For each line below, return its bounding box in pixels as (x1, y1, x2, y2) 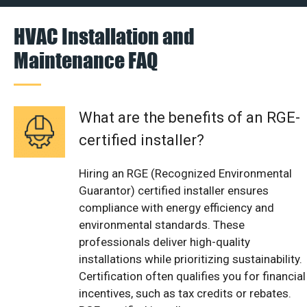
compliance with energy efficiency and (79, 200, 274, 214)
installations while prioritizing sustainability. (79, 251, 302, 266)
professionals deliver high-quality (79, 234, 250, 249)
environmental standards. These (79, 217, 245, 232)
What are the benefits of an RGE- (79, 108, 300, 126)
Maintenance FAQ (14, 47, 158, 73)
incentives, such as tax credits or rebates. (79, 286, 291, 300)
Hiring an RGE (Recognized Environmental (79, 166, 292, 180)
